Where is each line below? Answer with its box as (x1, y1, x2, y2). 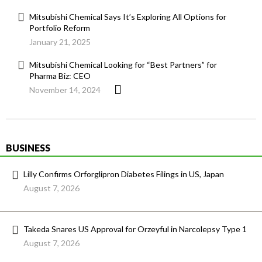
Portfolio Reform (29, 23, 90, 33)
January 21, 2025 (29, 37, 91, 47)
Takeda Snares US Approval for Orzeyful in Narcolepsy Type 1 (23, 224, 247, 235)
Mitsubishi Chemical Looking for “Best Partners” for (29, 60, 217, 70)
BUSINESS (6, 142, 50, 154)
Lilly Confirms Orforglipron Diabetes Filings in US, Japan (23, 169, 224, 180)
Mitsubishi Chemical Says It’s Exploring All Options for (29, 12, 226, 22)
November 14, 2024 (29, 85, 101, 95)
